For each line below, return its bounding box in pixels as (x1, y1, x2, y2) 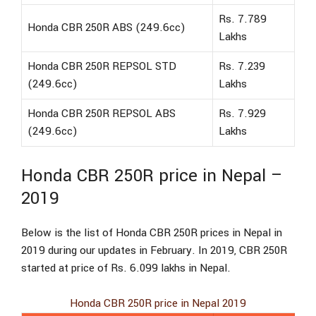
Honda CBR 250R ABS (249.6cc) (28, 20, 186, 36)
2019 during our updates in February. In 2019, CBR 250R (21, 242, 287, 258)
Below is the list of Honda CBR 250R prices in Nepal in (21, 224, 282, 241)
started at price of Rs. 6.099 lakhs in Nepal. (21, 260, 231, 276)
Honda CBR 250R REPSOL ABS (28, 106, 176, 122)
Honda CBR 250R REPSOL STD (28, 59, 176, 75)
